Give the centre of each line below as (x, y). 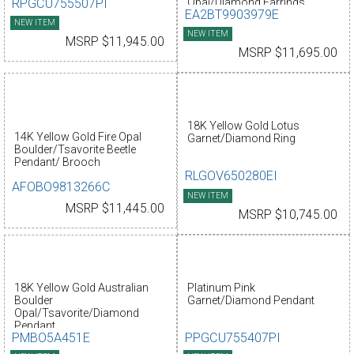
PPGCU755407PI (233, 337)
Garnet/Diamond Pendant (250, 301)
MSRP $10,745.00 (288, 215)
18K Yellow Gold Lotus (243, 126)
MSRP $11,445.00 (115, 208)
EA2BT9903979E (232, 15)
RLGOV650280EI (232, 176)
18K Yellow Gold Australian (81, 288)
